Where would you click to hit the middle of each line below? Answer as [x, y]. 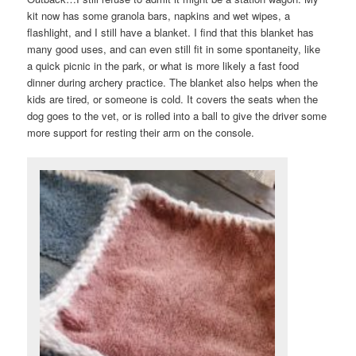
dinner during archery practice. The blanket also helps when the [173, 82]
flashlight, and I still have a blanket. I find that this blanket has [171, 32]
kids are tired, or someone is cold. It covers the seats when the [173, 99]
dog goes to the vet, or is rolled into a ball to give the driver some [177, 115]
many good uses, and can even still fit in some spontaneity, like [174, 48]
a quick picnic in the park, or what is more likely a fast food [163, 65]
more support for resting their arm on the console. [141, 132]
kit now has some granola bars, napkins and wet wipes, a [159, 15]
